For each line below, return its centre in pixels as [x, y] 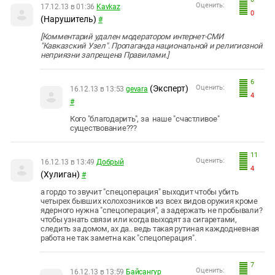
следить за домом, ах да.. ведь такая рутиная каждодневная [150, 229]
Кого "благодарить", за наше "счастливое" [145, 119]
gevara [137, 89]
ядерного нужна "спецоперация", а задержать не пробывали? [152, 211]
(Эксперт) [169, 89]
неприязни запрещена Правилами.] [105, 55]
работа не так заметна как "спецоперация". [118, 238]
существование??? [103, 128]
